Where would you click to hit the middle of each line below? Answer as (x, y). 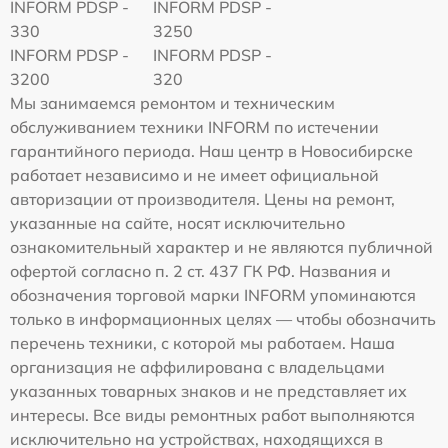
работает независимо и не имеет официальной (194, 174)
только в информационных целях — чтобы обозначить (223, 318)
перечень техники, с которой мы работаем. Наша (202, 342)
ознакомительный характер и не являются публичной (221, 246)
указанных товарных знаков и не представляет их (208, 390)
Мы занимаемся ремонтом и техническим (172, 102)
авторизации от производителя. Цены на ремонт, (202, 198)
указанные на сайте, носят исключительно (177, 222)
